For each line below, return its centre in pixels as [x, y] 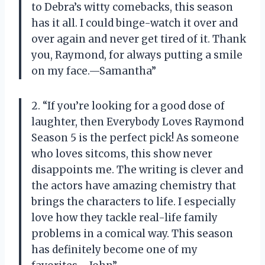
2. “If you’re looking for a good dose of [128, 106]
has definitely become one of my [114, 249]
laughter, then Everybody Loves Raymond [138, 122]
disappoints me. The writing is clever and [137, 169]
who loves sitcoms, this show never [122, 153]
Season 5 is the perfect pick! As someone [135, 138]
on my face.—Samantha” [94, 71]
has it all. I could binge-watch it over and [135, 23]
